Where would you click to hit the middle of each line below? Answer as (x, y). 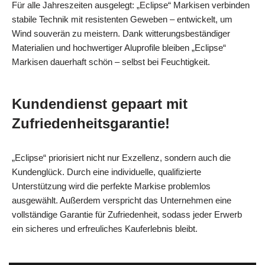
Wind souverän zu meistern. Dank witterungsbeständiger (121, 33)
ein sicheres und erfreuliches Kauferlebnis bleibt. (105, 228)
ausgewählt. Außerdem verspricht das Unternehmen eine (122, 200)
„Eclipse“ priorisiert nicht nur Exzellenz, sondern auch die (121, 157)
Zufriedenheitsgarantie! (91, 123)
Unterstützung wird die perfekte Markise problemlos (111, 186)
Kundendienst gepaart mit (100, 104)
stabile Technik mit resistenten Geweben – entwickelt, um (122, 19)
